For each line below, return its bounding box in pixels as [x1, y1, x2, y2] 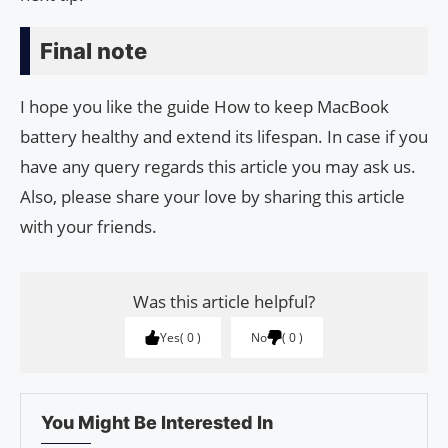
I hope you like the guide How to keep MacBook [20, 95, 389, 119]
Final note [40, 38, 147, 65]
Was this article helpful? [133, 290, 315, 314]
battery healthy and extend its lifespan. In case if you [20, 125, 428, 149]
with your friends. [20, 215, 157, 239]
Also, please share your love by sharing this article [20, 185, 405, 209]
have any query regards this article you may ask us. [20, 155, 416, 179]
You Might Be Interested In [41, 412, 273, 434]
